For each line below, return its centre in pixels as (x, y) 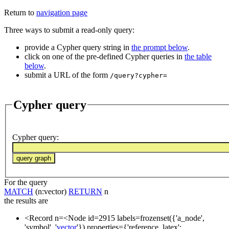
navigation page (62, 13)
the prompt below (159, 47)
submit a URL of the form (67, 75)
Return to (20, 13)
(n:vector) (51, 192)
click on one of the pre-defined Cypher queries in (105, 56)
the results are (26, 201)
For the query (26, 182)
